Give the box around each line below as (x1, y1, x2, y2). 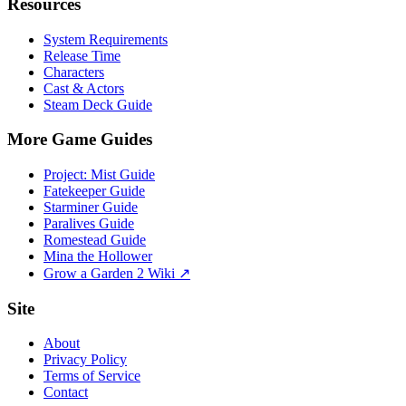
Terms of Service (43, 368, 140, 384)
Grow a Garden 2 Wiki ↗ (43, 265, 190, 281)
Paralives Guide (43, 215, 134, 231)
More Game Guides (7, 130, 152, 150)
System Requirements (43, 31, 168, 47)
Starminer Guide (43, 198, 138, 215)
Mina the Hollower (43, 247, 152, 264)
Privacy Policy (43, 352, 127, 368)
